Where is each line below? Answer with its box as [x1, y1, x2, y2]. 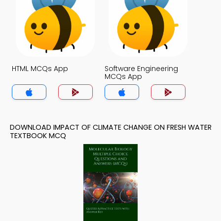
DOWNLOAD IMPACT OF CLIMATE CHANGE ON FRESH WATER [10, 122, 212, 132]
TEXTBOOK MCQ [10, 131, 66, 141]
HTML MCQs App [12, 64, 68, 74]
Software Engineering [105, 64, 178, 74]
